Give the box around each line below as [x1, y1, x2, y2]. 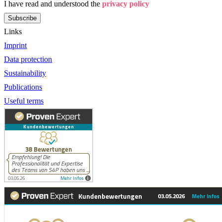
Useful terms [4, 96, 44, 105]
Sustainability [4, 68, 46, 77]
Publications [4, 82, 42, 91]
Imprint [4, 41, 27, 50]
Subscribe [8, 14, 37, 22]
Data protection [4, 55, 52, 63]
